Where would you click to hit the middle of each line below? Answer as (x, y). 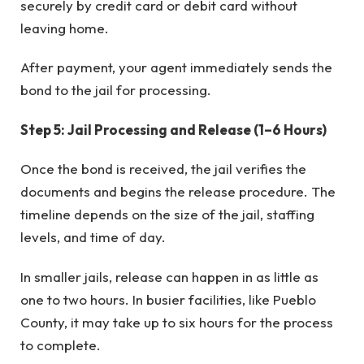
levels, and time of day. (93, 237)
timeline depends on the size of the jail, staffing (167, 214)
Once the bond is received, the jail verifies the (163, 169)
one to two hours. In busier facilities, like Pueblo (168, 299)
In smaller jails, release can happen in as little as (169, 276)
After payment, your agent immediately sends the (176, 67)
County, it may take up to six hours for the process (177, 322)
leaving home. (65, 28)
